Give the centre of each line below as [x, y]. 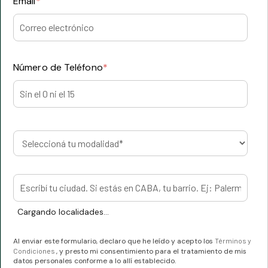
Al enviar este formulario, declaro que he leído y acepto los [114, 241]
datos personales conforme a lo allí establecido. [95, 261]
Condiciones [35, 251]
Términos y [233, 240]
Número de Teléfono [58, 67]
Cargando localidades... [63, 212]
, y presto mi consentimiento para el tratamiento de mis [151, 251]
